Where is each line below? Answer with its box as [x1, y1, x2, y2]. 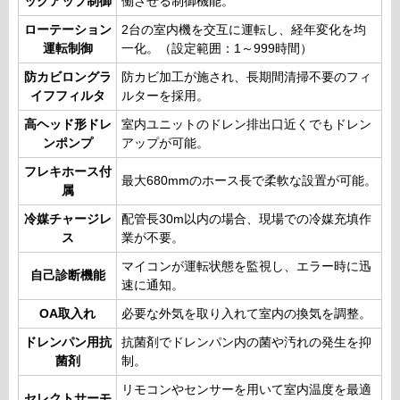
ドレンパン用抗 [23, 335, 112, 349]
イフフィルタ [29, 88, 105, 103]
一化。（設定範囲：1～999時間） [121, 41, 312, 55]
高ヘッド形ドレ [23, 117, 112, 131]
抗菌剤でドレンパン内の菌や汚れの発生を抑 [121, 335, 371, 349]
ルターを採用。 [121, 88, 209, 103]
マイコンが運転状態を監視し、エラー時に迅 [121, 259, 371, 273]
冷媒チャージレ [23, 212, 112, 226]
